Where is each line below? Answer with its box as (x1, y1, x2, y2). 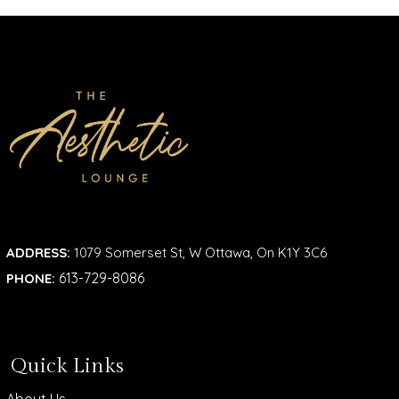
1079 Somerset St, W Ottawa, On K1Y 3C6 (70, 244, 328, 262)
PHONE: (6, 270, 56, 288)
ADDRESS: (6, 244, 71, 262)
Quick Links (11, 354, 125, 379)
